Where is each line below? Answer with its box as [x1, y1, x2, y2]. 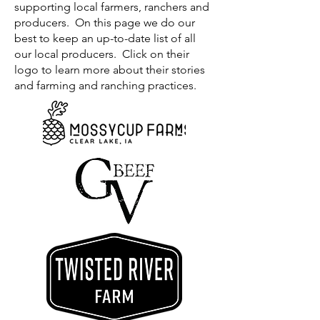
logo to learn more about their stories [14, 63, 205, 76]
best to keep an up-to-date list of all [14, 31, 196, 45]
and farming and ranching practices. [14, 79, 196, 92]
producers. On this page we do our [14, 16, 195, 29]
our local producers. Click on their [14, 47, 189, 61]
